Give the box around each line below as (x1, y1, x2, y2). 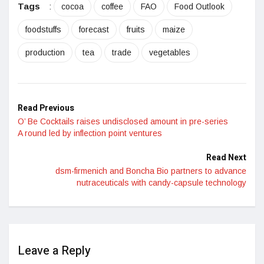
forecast (79, 24, 109, 34)
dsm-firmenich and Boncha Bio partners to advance (55, 166, 246, 176)
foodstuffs (25, 24, 61, 34)
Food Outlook (174, 1, 225, 11)
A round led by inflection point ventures (18, 128, 162, 138)
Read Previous (18, 101, 74, 114)
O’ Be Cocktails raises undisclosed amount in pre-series (18, 116, 228, 126)
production (25, 47, 65, 57)
